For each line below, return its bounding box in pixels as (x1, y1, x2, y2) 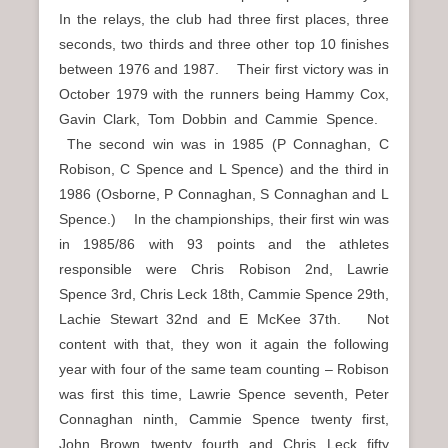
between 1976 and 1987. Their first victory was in (59, 61, 389, 78)
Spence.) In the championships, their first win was (59, 211, 389, 228)
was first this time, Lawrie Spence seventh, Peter (59, 386, 389, 403)
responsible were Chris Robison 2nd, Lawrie (59, 261, 389, 278)
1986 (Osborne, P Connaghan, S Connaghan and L (59, 186, 389, 203)
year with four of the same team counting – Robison (59, 361, 389, 378)
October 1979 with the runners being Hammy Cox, (59, 86, 389, 103)
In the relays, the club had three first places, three (59, 11, 389, 28)
